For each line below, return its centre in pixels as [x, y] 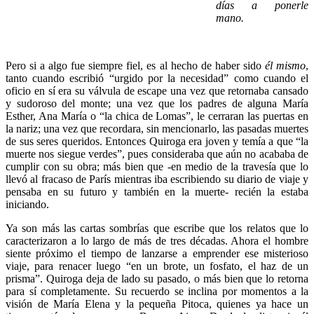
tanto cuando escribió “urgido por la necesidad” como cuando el [157, 78]
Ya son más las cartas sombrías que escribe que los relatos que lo [157, 228]
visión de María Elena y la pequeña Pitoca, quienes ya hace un [157, 303]
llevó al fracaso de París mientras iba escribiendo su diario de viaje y [157, 179]
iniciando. [27, 204]
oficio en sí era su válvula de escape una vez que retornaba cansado [157, 90]
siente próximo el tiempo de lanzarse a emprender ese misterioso [157, 253]
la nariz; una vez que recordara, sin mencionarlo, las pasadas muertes [157, 128]
